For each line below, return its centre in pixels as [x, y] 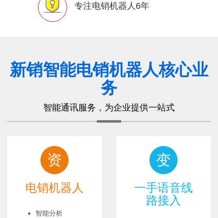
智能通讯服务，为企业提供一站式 [109, 108]
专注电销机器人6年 [112, 6]
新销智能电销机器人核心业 [109, 70]
